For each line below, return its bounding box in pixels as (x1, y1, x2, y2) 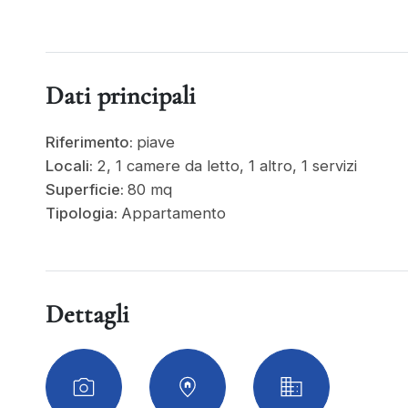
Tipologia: (46, 204, 121, 222)
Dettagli (46, 299, 129, 330)
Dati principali (46, 80, 196, 111)
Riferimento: (46, 133, 137, 151)
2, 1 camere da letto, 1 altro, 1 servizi (97, 157, 357, 175)
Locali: (46, 157, 97, 175)
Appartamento (121, 204, 226, 222)
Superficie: (46, 180, 127, 199)
